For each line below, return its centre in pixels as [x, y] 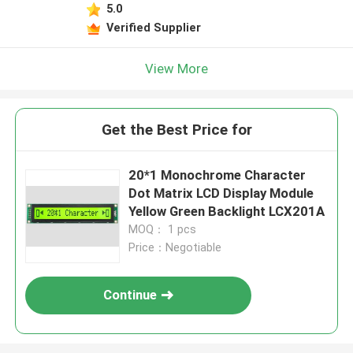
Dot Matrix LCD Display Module [221, 193]
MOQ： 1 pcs [163, 230]
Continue [130, 295]
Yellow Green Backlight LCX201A [227, 212]
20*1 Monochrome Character [217, 175]
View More [176, 68]
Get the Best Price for [176, 130]
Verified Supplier [153, 27]
